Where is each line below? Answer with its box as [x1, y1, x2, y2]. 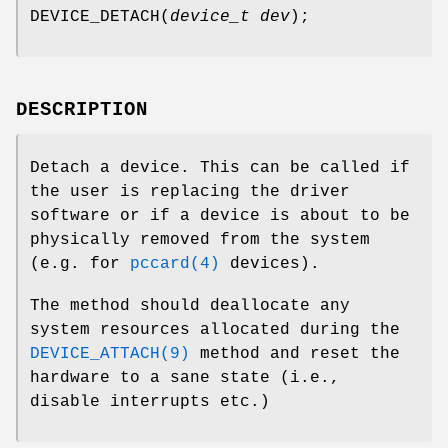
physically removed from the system [30, 230, 370, 249]
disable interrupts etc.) [30, 392, 270, 411]
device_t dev [170, 7, 290, 26]
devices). [220, 254, 320, 273]
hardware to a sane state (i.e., [30, 368, 340, 387]
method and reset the [190, 344, 400, 363]
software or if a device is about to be [30, 206, 410, 225]
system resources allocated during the [30, 320, 400, 339]
